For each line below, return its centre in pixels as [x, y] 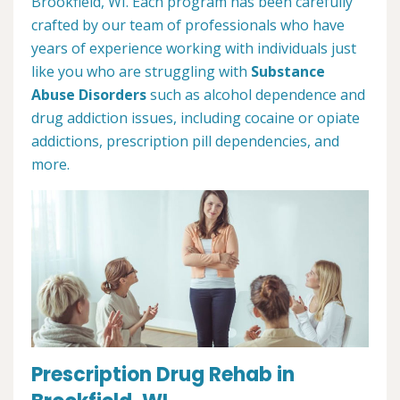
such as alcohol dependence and [256, 94]
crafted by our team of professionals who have [188, 25]
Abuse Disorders [89, 94]
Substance [288, 71]
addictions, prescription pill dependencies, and [185, 141]
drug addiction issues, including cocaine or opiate [196, 117]
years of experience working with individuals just [194, 48]
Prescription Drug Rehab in [163, 375]
